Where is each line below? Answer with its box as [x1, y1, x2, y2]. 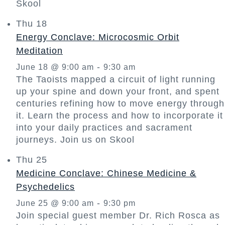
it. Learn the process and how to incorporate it [16, 110, 223, 121]
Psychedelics [16, 181, 75, 192]
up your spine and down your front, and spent [16, 86, 219, 96]
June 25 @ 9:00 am [16, 198, 94, 207]
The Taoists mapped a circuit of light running [16, 74, 215, 84]
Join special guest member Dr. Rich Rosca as [16, 210, 220, 220]
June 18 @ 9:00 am [16, 62, 94, 71]
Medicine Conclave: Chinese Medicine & [16, 168, 196, 178]
